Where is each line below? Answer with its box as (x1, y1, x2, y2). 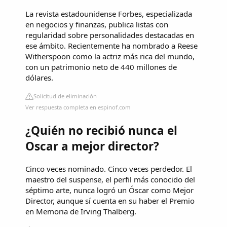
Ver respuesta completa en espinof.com (25, 103, 131, 111)
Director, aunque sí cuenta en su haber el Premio (25, 195, 195, 206)
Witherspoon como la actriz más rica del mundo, (25, 51, 195, 62)
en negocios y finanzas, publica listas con (25, 19, 168, 30)
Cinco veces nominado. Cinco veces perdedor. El (25, 163, 192, 174)
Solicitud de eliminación (33, 92, 97, 100)
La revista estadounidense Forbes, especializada (25, 9, 192, 19)
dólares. (25, 72, 53, 83)
